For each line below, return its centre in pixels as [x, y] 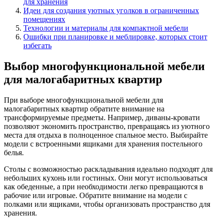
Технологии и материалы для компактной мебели [106, 28]
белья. [14, 152]
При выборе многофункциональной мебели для [83, 100]
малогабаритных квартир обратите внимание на [84, 109]
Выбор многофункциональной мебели [104, 66]
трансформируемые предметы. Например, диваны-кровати [102, 117]
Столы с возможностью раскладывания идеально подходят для [108, 169]
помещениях [44, 19]
